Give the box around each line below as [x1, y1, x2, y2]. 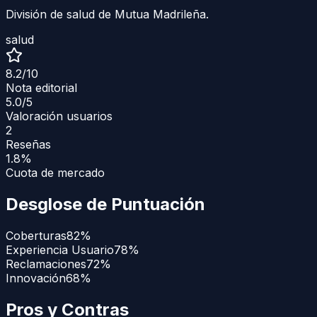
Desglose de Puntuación [6, 193, 205, 214]
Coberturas [6, 228, 67, 243]
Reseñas [6, 137, 51, 151]
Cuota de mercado [6, 165, 105, 180]
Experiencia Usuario [6, 242, 114, 257]
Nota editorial [6, 80, 77, 95]
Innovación [6, 270, 66, 285]
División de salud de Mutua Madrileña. [6, 6, 209, 21]
